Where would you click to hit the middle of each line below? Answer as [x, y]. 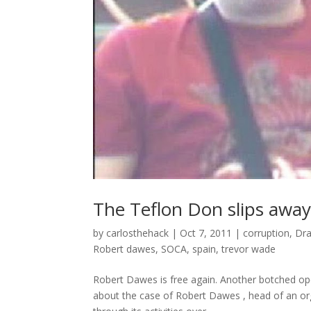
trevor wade [249, 249]
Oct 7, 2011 [206, 233]
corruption [267, 233]
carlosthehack [138, 233]
